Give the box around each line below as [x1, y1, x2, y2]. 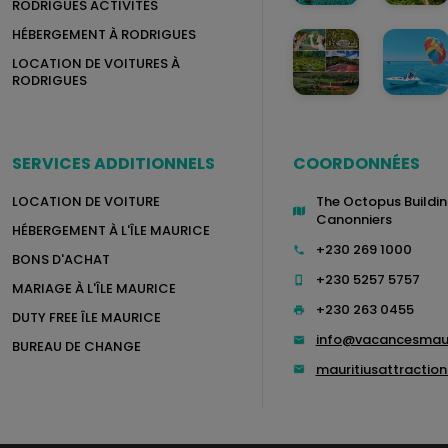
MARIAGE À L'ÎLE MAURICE [12, 278, 176, 298]
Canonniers [315, 209, 392, 229]
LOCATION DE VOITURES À [12, 53, 180, 73]
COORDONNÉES [292, 151, 420, 175]
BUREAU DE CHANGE [12, 336, 141, 356]
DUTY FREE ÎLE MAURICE [12, 307, 161, 327]
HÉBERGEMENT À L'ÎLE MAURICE [12, 220, 210, 240]
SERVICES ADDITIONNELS [12, 151, 215, 175]
